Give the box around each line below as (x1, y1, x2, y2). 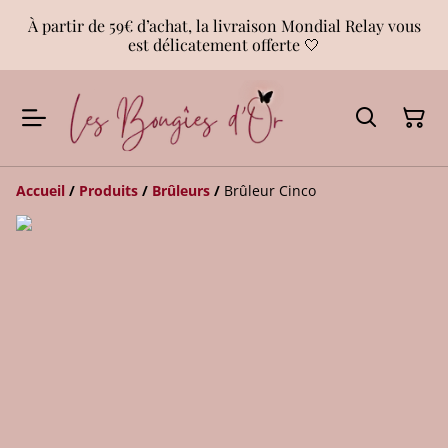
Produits (79, 180, 138, 200)
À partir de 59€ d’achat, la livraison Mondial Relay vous (27, 15, 421, 36)
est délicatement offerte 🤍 (128, 34, 320, 55)
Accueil (16, 180, 65, 200)
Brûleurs (152, 180, 210, 200)
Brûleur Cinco (224, 180, 316, 200)
